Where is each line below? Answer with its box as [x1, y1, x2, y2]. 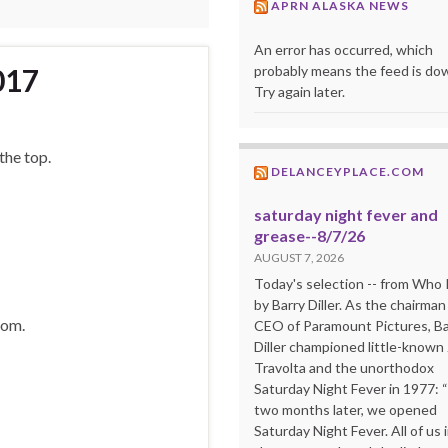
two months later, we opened [254, 400, 437, 418]
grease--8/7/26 [254, 225, 365, 245]
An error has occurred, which [254, 40, 433, 58]
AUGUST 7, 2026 [254, 249, 344, 265]
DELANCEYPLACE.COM [271, 163, 424, 179]
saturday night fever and [254, 204, 438, 224]
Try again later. [254, 82, 345, 100]
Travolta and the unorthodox [254, 358, 434, 376]
